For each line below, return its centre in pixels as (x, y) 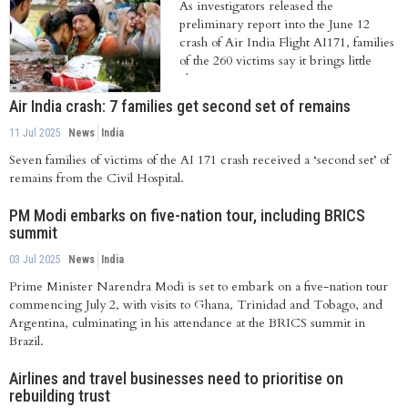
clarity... (201, 78)
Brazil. (26, 341)
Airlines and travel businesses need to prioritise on (176, 378)
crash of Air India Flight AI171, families (286, 42)
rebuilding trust (60, 395)
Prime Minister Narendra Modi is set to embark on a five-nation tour (199, 286)
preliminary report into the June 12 (274, 24)
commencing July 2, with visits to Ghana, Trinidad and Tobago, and (196, 304)
